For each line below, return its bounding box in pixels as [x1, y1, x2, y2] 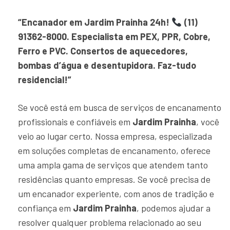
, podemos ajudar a [137, 202, 210, 214]
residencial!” [18, 74, 71, 85]
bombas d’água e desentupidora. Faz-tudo [18, 60, 196, 71]
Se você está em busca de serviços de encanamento [18, 102, 221, 113]
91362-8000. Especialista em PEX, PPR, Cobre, [18, 31, 210, 42]
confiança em [18, 202, 73, 214]
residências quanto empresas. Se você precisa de [18, 174, 210, 185]
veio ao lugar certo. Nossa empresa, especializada [18, 130, 212, 142]
